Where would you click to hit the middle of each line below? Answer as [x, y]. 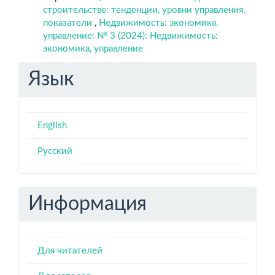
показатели [69, 23]
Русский [55, 151]
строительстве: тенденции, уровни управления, [144, 10]
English [52, 126]
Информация [87, 204]
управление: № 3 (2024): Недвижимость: [130, 36]
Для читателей [70, 250]
